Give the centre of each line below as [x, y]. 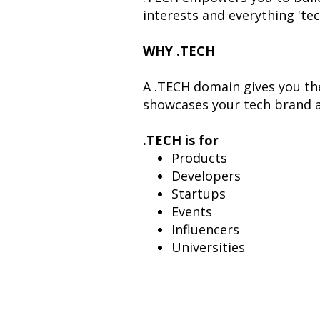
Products [199, 158]
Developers [206, 176]
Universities [208, 247]
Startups [198, 194]
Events [191, 211]
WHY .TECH [179, 51]
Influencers [205, 229]
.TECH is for [180, 140]
